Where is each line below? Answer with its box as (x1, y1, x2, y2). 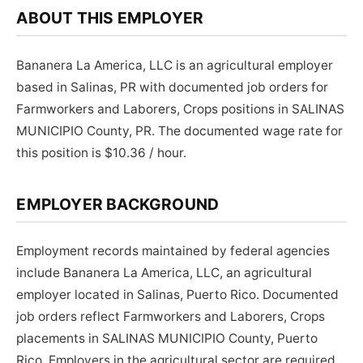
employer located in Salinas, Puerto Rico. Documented (16, 287, 340, 303)
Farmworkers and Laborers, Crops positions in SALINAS (16, 100, 345, 117)
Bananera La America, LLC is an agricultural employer (16, 57, 334, 73)
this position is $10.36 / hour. (16, 144, 187, 160)
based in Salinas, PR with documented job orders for (16, 79, 329, 95)
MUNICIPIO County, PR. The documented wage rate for (16, 122, 344, 139)
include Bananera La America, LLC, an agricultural (16, 265, 313, 281)
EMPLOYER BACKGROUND (16, 194, 220, 214)
